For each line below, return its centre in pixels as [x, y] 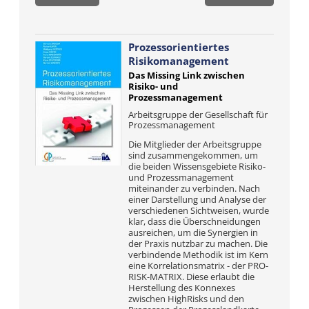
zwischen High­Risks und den [186, 299]
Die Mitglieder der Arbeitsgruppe [195, 144]
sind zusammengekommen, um [193, 155]
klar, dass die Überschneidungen [194, 221]
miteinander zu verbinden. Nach [194, 188]
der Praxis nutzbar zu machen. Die [198, 243]
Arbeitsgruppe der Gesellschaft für [198, 114]
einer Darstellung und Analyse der [197, 199]
